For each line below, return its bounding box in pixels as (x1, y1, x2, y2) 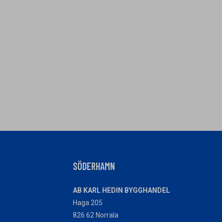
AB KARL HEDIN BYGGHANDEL (73, 186, 170, 194)
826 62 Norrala (73, 211, 118, 219)
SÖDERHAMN (73, 160, 115, 172)
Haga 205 (73, 199, 103, 207)
